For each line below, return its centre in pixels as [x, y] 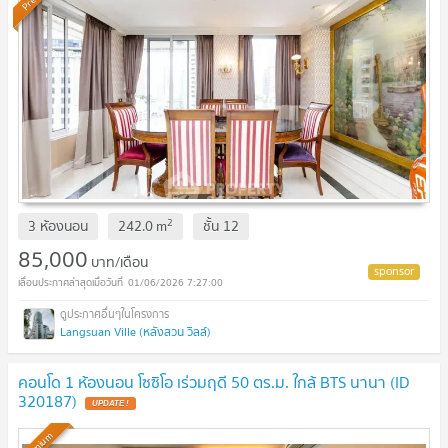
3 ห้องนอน [58, 226]
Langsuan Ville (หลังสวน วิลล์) [135, 332]
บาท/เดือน [119, 262]
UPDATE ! [110, 403]
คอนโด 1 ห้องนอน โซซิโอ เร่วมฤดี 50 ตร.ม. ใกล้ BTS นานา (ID [213, 382]
